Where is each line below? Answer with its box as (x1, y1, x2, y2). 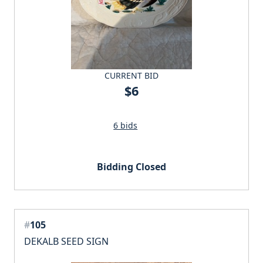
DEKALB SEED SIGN (24, 235, 109, 248)
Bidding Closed (97, 160, 166, 174)
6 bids (113, 120, 138, 131)
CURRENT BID (104, 70, 159, 82)
